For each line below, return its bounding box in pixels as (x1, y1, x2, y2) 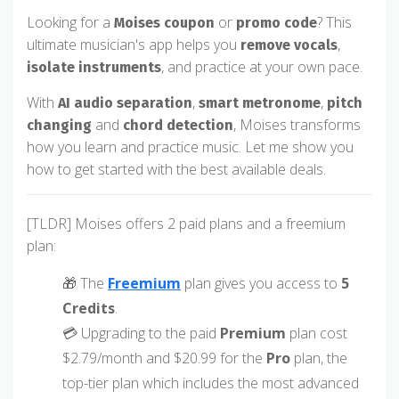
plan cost (286, 323, 347, 343)
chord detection (123, 117, 233, 134)
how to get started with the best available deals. (27, 159, 326, 179)
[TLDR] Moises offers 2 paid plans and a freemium (27, 214, 346, 233)
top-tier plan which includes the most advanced (62, 373, 359, 393)
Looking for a (27, 12, 114, 32)
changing (27, 117, 92, 134)
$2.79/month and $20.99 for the (62, 348, 266, 368)
